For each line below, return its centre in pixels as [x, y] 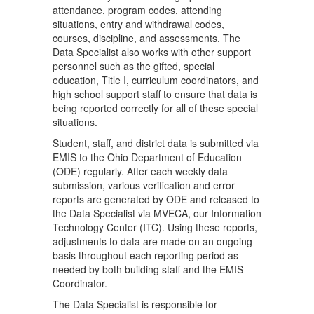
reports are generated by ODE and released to [156, 199]
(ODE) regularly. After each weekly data [140, 171]
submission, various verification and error [144, 185]
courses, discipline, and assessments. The [146, 38]
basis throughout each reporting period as [145, 255]
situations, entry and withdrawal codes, [138, 24]
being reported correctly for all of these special [155, 108]
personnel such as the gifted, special [134, 66]
